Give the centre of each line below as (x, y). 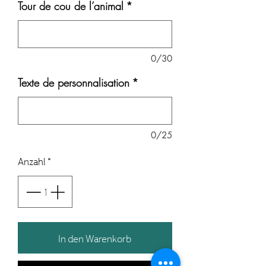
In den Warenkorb (95, 237)
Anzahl (31, 161)
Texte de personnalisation (74, 83)
